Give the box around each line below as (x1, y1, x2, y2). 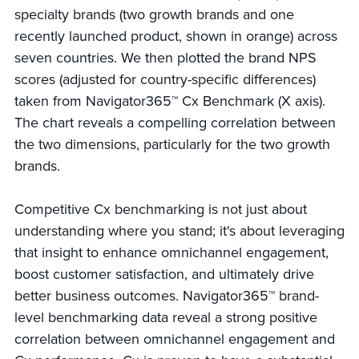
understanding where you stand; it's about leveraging (14, 220, 345, 242)
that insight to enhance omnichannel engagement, (14, 242, 329, 264)
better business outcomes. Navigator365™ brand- (14, 285, 319, 307)
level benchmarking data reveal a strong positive (14, 307, 317, 329)
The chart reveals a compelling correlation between (14, 112, 336, 134)
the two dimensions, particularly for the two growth (14, 134, 330, 155)
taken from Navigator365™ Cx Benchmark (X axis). (14, 91, 325, 112)
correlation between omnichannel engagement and (14, 329, 335, 350)
